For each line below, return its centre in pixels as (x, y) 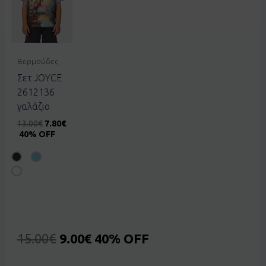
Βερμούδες (37, 61)
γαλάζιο (33, 106)
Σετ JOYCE (39, 77)
